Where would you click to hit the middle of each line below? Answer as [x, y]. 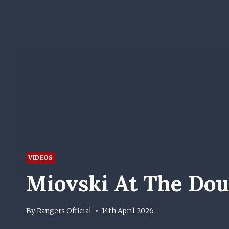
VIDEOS [41, 158]
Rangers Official [64, 211]
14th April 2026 [128, 211]
